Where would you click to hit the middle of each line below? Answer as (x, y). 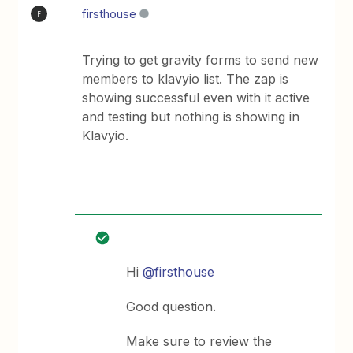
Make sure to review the (199, 341)
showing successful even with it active (196, 98)
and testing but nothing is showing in (191, 117)
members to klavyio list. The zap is (186, 79)
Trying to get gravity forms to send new (201, 60)
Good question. (171, 307)
